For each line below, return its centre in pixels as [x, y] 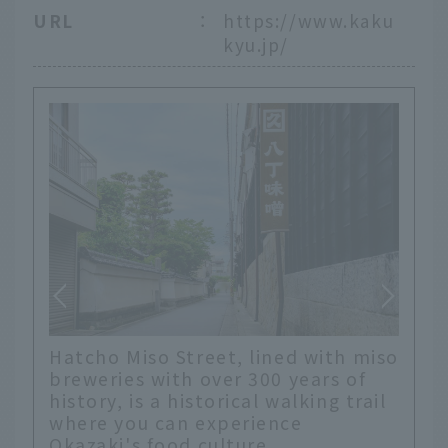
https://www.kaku [309, 20]
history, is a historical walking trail [218, 401]
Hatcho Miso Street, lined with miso [224, 357]
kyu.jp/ [256, 44]
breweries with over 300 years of [208, 379]
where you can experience [176, 423]
